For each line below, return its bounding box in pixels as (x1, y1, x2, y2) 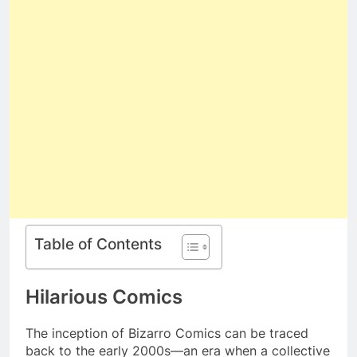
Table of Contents (34, 234, 162, 254)
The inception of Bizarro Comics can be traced (25, 325, 308, 342)
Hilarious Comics (25, 285, 182, 309)
